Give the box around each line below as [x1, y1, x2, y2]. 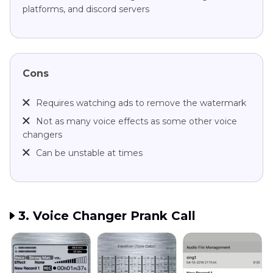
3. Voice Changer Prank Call [18, 208, 196, 223]
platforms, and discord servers [23, 3, 149, 15]
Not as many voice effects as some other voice [36, 115, 237, 127]
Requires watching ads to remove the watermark [36, 97, 246, 108]
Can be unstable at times [36, 147, 143, 158]
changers [23, 129, 62, 140]
